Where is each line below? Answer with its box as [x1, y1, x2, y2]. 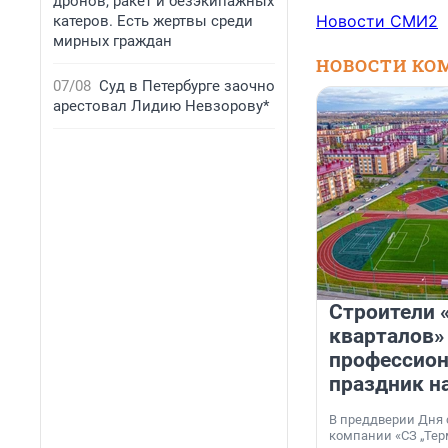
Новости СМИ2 [316, 11, 438, 32]
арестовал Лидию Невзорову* [53, 97, 269, 115]
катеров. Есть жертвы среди [53, 12, 253, 30]
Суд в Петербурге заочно [99, 77, 275, 95]
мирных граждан [53, 32, 172, 50]
